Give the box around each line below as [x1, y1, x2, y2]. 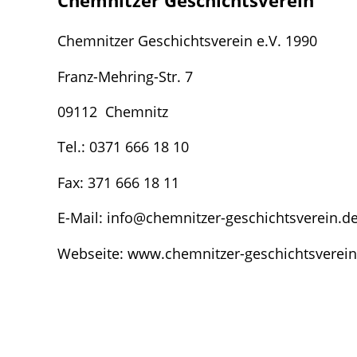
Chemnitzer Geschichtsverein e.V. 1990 [57, 30, 341, 51]
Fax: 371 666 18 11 [57, 171, 187, 192]
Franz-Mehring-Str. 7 [57, 65, 193, 86]
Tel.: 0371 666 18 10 [57, 136, 193, 157]
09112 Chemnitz [57, 100, 172, 121]
